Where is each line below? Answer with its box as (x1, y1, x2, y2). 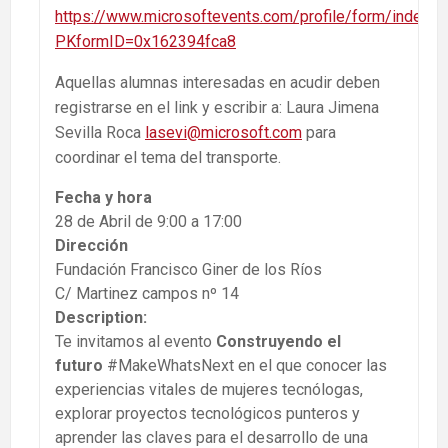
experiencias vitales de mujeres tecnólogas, (55, 379, 363, 399)
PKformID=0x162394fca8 (55, 31, 236, 51)
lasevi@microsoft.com (145, 122, 302, 142)
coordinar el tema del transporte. (55, 147, 281, 167)
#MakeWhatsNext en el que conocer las (107, 355, 387, 375)
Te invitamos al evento (55, 331, 216, 351)
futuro (55, 355, 107, 375)
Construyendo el (216, 331, 341, 351)
